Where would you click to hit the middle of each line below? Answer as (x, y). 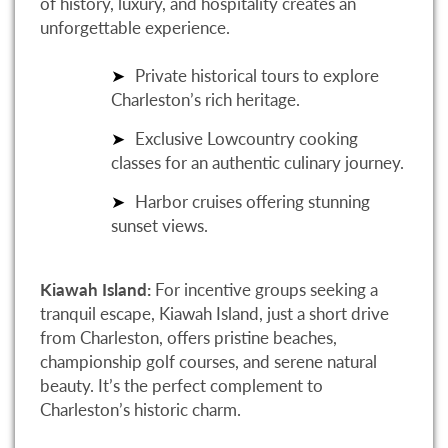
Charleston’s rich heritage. (205, 99)
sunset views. (159, 225)
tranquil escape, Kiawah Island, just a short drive (214, 314)
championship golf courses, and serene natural (208, 362)
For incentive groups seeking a (264, 290)
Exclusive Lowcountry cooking (246, 138)
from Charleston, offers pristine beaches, (188, 338)
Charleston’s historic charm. (140, 410)
